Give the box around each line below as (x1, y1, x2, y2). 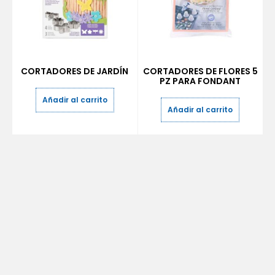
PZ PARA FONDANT (160, 75, 241, 87)
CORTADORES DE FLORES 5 (142, 65, 258, 77)
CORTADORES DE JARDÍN (21, 65, 129, 77)
